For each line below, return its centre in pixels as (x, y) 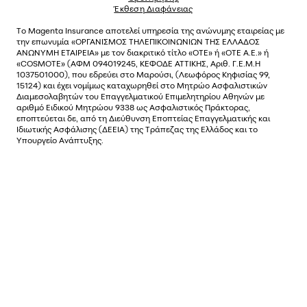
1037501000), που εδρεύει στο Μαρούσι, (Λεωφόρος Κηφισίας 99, (143, 74)
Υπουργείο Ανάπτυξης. (60, 140)
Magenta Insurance (67, 30)
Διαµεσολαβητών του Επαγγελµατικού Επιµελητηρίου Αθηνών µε (140, 96)
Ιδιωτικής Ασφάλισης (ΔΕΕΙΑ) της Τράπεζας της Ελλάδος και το (137, 129)
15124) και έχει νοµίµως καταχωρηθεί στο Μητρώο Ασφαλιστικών (142, 85)
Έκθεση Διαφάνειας (153, 8)
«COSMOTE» (42, 63)
